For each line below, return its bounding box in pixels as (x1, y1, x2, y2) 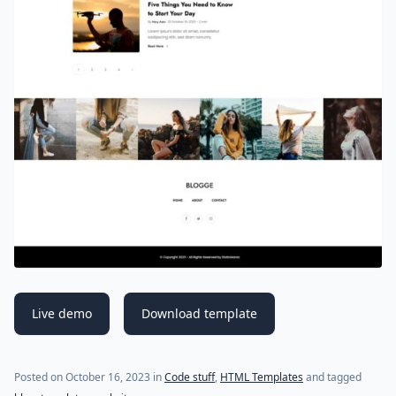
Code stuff (164, 369, 215, 385)
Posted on (14, 369, 65, 385)
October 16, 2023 (65, 369, 150, 385)
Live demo (32, 304, 92, 322)
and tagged (303, 369, 362, 385)
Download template (141, 304, 257, 322)
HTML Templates (220, 369, 303, 385)
